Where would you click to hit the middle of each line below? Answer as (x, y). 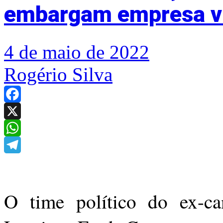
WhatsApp (21, 145)
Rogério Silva (58, 74)
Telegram (19, 162)
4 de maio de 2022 (77, 52)
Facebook (19, 111)
